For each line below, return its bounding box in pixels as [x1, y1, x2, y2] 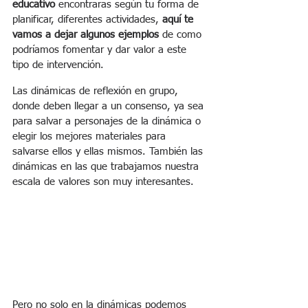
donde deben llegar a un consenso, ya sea [12, 101, 207, 112]
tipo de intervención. [12, 60, 104, 71]
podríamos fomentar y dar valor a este [12, 45, 190, 56]
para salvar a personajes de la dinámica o [12, 116, 204, 127]
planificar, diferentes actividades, [12, 14, 162, 25]
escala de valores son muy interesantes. [12, 177, 194, 188]
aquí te [162, 14, 197, 25]
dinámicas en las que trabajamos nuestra [12, 162, 202, 173]
